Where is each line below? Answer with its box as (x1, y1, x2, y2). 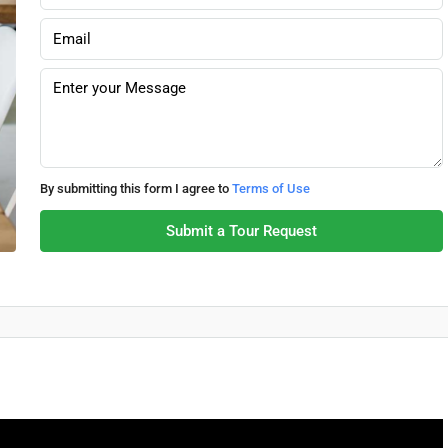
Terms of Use (231, 181, 310, 196)
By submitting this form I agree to (39, 181, 232, 196)
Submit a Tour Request (165, 222, 317, 240)
